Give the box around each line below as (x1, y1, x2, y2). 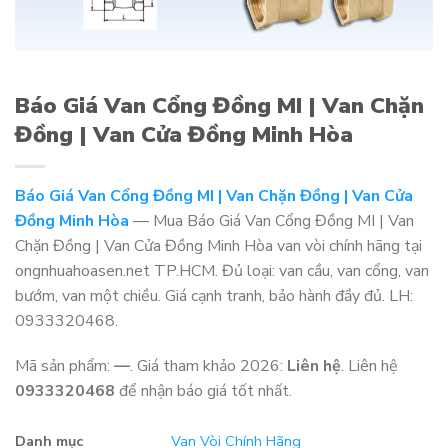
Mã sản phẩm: (15, 355, 114, 378)
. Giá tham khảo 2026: (130, 355, 287, 378)
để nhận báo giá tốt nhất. (115, 380, 292, 403)
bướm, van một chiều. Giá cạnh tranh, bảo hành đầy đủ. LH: (15, 284, 413, 307)
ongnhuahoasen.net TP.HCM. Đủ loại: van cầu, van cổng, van (15, 259, 429, 282)
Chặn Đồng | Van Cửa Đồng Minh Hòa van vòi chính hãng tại (15, 234, 422, 257)
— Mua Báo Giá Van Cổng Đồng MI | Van (129, 209, 414, 232)
